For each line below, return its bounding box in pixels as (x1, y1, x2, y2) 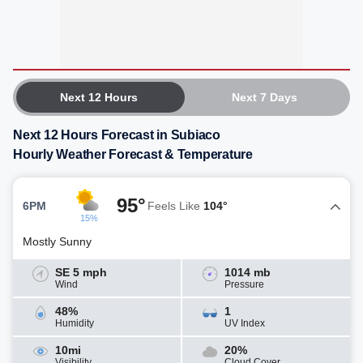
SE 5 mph (55, 266, 107, 279)
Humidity (55, 318, 94, 329)
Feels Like (147, 199, 203, 212)
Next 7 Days (231, 91, 297, 104)
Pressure (224, 279, 264, 290)
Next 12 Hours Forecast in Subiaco (13, 128, 220, 142)
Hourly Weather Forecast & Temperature (13, 147, 253, 161)
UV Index (224, 318, 265, 329)
